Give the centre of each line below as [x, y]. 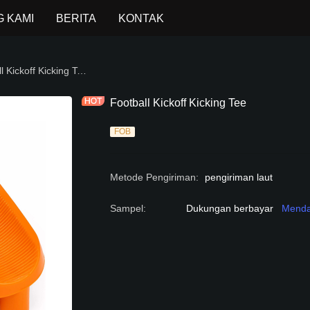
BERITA [76, 18]
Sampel [127, 208]
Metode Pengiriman [153, 177]
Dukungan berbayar [230, 208]
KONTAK [142, 18]
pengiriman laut [239, 177]
